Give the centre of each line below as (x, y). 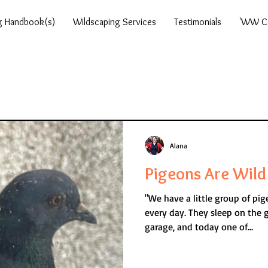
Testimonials (198, 22)
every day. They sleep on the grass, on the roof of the (167, 212)
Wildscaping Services (115, 22)
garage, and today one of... (199, 227)
